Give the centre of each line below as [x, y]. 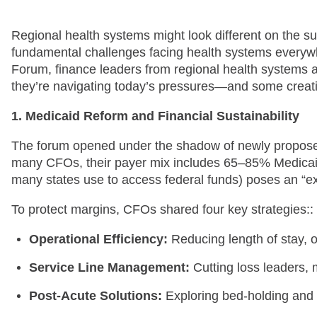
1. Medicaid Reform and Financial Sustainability [155, 116]
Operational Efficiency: [98, 239]
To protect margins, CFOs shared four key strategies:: [162, 209]
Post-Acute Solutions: [96, 295]
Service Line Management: [109, 267]
